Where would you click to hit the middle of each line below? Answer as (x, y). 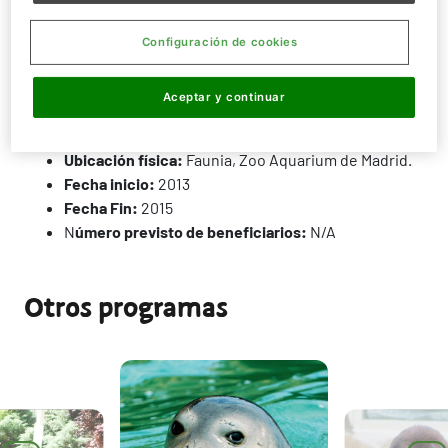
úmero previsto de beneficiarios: (191, 231)
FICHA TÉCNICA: (94, 128)
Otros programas (126, 308)
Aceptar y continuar (224, 96)
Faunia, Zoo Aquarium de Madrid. (297, 159)
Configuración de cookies (219, 42)
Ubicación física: (123, 159)
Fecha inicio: (109, 183)
